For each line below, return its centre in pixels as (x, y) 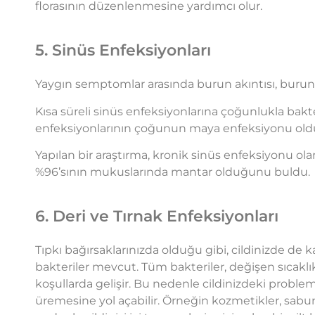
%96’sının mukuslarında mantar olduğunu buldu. (174, 172)
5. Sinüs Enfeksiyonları (123, 51)
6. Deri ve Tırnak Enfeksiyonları (157, 217)
